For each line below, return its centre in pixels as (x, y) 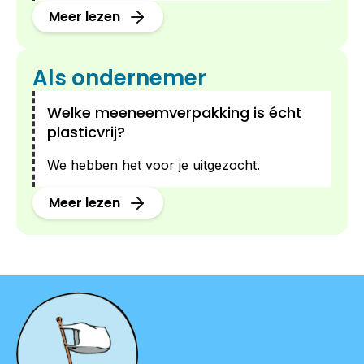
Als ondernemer (119, 78)
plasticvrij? (86, 132)
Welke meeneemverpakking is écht (175, 112)
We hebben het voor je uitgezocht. (154, 165)
